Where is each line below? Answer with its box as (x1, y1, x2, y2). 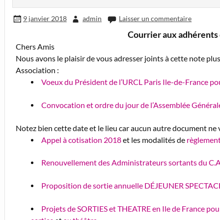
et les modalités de (121, 135, 187, 144)
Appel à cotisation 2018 (41, 135, 121, 144)
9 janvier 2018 (23, 14, 67, 23)
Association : (16, 65, 59, 75)
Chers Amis (16, 42, 55, 52)
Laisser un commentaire (119, 14, 192, 23)
